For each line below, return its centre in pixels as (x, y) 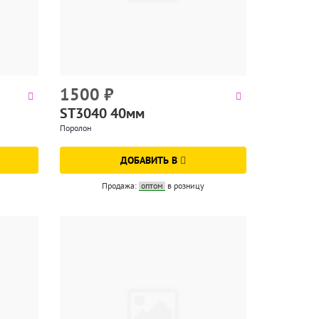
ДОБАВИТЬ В (150, 160)
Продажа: (120, 185)
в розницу (185, 185)
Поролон (75, 127)
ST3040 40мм (102, 113)
